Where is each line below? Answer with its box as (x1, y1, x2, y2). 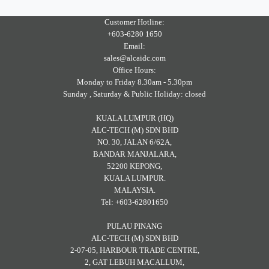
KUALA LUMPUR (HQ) (95, 113, 174, 123)
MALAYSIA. (113, 186, 156, 195)
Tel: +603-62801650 (101, 198, 168, 207)
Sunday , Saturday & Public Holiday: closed (63, 89, 206, 99)
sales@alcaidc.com (103, 53, 166, 63)
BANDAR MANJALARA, (92, 150, 177, 159)
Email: (124, 41, 145, 51)
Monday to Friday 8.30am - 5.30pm (77, 77, 192, 87)
